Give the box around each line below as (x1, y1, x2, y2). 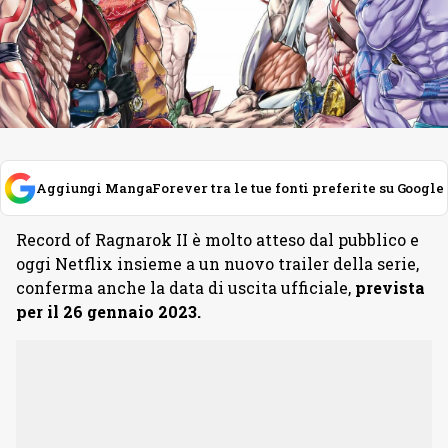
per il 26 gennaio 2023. (16, 301, 201, 322)
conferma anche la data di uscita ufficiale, (16, 277, 355, 298)
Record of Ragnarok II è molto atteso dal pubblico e (16, 229, 419, 250)
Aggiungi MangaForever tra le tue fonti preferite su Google (36, 179, 444, 197)
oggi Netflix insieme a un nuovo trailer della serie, (16, 253, 419, 274)
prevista (355, 277, 425, 298)
